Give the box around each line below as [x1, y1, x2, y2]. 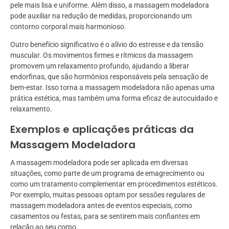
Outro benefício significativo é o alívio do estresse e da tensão [10, 40, 203, 49]
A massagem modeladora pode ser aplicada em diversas [10, 158, 188, 167]
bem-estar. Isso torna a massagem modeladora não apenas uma [10, 83, 215, 92]
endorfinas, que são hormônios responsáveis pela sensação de [10, 73, 208, 81]
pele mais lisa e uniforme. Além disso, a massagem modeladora [10, 1, 209, 10]
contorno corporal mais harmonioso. [10, 22, 126, 31]
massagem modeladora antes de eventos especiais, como [10, 201, 192, 210]
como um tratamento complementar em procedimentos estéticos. [10, 180, 218, 189]
